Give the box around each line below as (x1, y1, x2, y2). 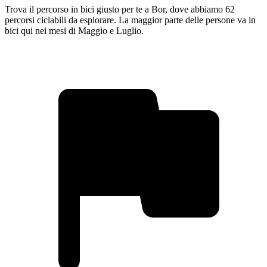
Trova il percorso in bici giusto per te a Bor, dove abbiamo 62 (5, 4, 235, 14)
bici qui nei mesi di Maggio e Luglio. (5, 25, 144, 36)
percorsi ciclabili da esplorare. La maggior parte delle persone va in (5, 14, 256, 25)
